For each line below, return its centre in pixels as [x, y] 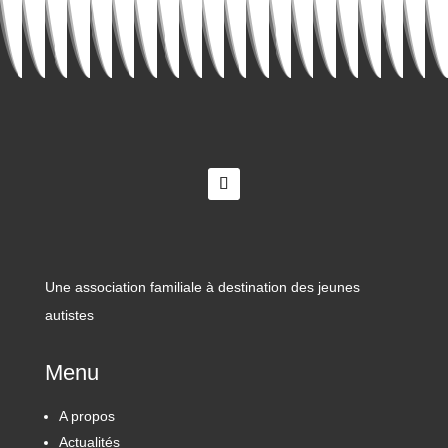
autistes [69, 314]
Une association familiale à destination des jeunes [202, 286]
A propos [86, 415]
